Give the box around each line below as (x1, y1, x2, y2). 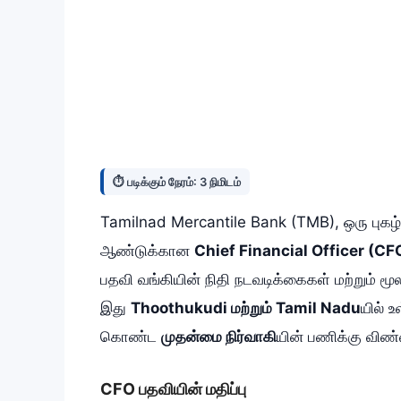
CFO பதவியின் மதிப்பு (100, 379, 246, 398)
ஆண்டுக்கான (100, 242, 194, 260)
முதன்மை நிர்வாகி (161, 328, 277, 346)
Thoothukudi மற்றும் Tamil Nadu (131, 299, 361, 318)
